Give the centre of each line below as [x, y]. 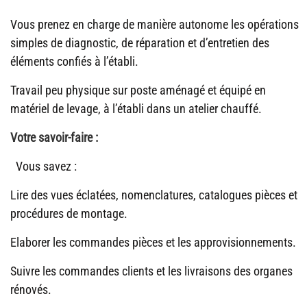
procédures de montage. [69, 213]
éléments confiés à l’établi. [74, 61]
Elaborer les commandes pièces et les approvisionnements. [153, 242]
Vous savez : [44, 166]
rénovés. [31, 290]
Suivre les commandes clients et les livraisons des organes [151, 271]
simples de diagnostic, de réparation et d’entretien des [140, 43]
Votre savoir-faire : [54, 137]
